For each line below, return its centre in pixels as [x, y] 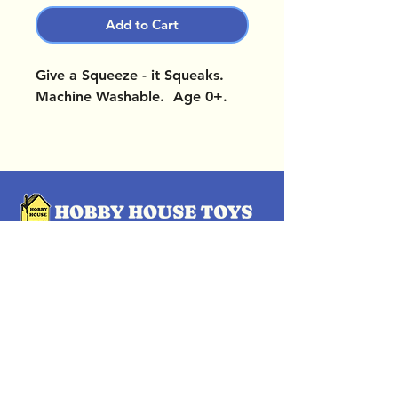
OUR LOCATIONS [96, 251]
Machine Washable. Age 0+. [131, 97]
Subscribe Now [142, 344]
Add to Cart [142, 25]
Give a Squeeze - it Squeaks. [132, 76]
